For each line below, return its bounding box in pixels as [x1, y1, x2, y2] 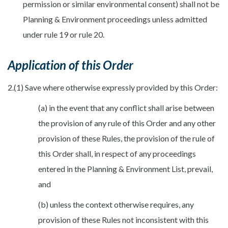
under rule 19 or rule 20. [23, 29, 104, 39]
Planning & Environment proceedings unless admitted [23, 14, 207, 24]
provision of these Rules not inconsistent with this [38, 214, 209, 224]
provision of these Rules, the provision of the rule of [38, 133, 215, 143]
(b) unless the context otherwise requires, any [38, 199, 194, 209]
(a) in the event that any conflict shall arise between [38, 102, 214, 112]
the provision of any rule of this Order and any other [38, 118, 216, 128]
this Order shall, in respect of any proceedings [38, 148, 196, 158]
